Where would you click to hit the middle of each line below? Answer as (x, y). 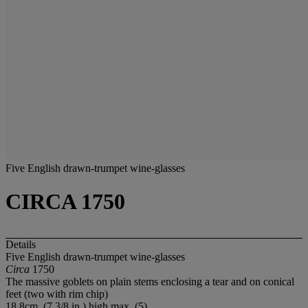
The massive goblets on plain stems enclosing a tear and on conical (150, 281)
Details (21, 244)
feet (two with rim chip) (57, 294)
